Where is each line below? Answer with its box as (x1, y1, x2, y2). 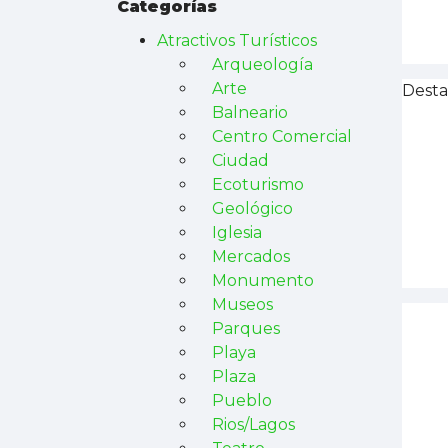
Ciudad (212, 151, 269, 170)
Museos (212, 295, 273, 314)
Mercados (212, 247, 290, 266)
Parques (212, 319, 280, 338)
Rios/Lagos (212, 415, 295, 434)
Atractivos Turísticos (157, 31, 317, 50)
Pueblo (212, 391, 272, 410)
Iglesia (212, 223, 262, 242)
